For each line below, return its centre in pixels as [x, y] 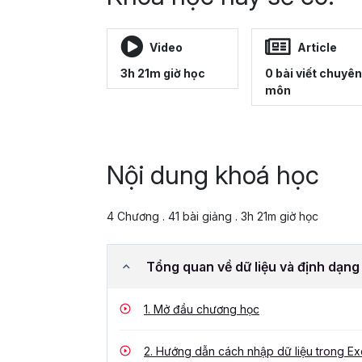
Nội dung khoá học [213, 175]
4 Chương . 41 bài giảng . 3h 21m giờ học [213, 217]
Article [317, 47]
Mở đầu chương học [205, 309]
